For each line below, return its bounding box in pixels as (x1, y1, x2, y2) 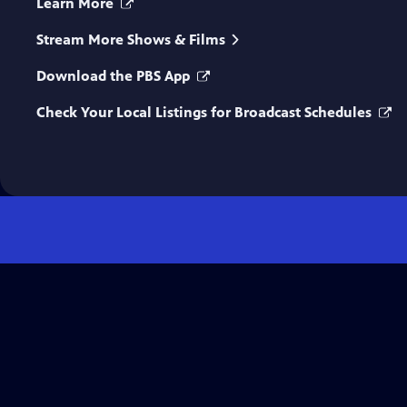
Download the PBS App (36, 67, 194, 84)
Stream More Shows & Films (36, 31, 225, 48)
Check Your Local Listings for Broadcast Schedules (36, 104, 375, 121)
